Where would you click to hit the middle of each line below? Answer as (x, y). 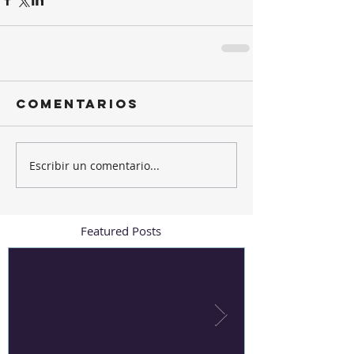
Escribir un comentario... (94, 165)
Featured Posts (121, 231)
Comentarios (77, 104)
